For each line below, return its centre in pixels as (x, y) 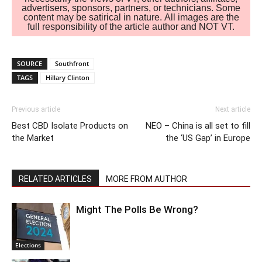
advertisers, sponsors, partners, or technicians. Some (131, 8)
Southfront (72, 64)
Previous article (36, 110)
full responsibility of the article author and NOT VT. (131, 27)
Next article (233, 110)
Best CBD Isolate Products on (70, 126)
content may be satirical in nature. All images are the (131, 18)
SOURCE (30, 64)
